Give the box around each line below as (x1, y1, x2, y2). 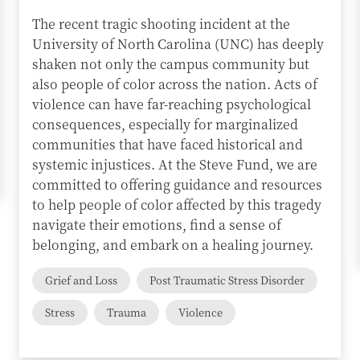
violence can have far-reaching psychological (32, 95, 311, 113)
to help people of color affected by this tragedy (32, 195, 321, 214)
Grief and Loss (45, 272, 117, 288)
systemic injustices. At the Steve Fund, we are (32, 155, 317, 174)
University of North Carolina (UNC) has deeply (32, 35, 324, 53)
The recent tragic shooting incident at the (32, 14, 290, 33)
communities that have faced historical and (32, 135, 303, 153)
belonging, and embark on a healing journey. (32, 235, 313, 254)
